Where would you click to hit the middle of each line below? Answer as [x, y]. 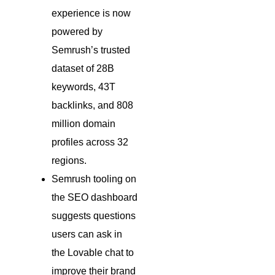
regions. [69, 160]
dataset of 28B [83, 68]
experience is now [91, 13]
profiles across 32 [90, 142]
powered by [77, 31]
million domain [83, 123]
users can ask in [87, 234]
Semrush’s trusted [91, 50]
